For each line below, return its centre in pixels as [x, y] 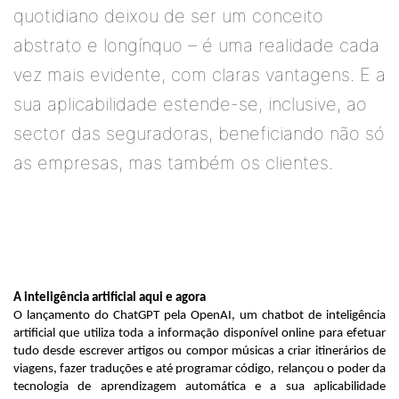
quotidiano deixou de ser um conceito [168, 16]
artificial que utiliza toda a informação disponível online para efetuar [199, 334]
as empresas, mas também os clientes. [173, 163]
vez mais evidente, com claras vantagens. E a [199, 75]
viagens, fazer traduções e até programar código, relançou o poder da [199, 370]
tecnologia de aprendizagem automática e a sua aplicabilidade [199, 387]
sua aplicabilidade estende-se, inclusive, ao [190, 105]
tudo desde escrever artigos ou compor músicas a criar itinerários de [199, 352]
